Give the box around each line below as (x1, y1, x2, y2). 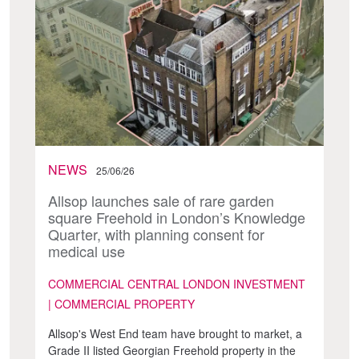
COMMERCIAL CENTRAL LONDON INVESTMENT (48, 275, 305, 292)
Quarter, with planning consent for (48, 223, 264, 244)
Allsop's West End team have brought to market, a (48, 325, 302, 341)
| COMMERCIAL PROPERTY (48, 295, 195, 312)
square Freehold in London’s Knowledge (48, 206, 305, 228)
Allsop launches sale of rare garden (48, 189, 274, 211)
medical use (48, 240, 125, 261)
